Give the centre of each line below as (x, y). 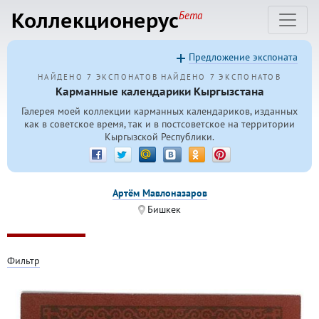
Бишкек (164, 209)
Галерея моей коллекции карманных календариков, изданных (159, 111)
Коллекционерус (95, 20)
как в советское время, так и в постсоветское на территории (159, 124)
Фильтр (23, 260)
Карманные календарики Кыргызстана (159, 91)
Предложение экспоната (243, 57)
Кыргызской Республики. (159, 137)
